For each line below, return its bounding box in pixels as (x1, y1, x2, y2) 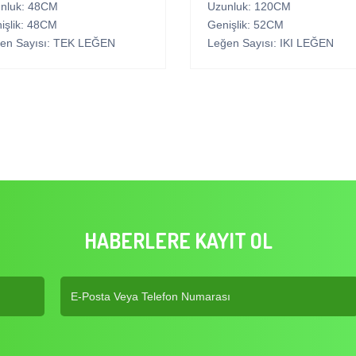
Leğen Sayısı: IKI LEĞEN (207, 37, 334, 50)
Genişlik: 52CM (207, 18, 284, 32)
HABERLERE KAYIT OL (83, 227, 273, 254)
